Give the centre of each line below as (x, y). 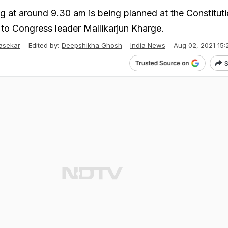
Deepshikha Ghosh (92, 45)
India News (148, 45)
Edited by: (44, 45)
